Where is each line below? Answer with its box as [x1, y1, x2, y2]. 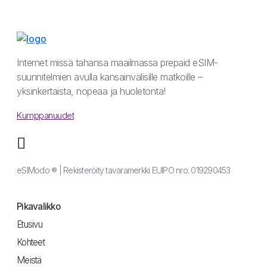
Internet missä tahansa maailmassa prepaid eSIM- [17, 57, 218, 69]
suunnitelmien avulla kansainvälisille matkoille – [17, 71, 203, 83]
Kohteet [17, 237, 45, 249]
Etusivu [17, 219, 42, 231]
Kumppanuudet [17, 110, 74, 121]
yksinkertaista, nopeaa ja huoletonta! [17, 85, 166, 98]
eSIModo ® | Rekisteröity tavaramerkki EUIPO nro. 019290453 [17, 165, 231, 176]
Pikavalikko [17, 201, 60, 213]
